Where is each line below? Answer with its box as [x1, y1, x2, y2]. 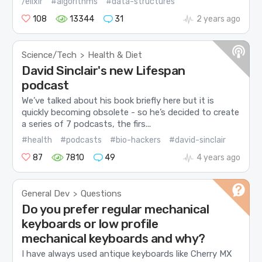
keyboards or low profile [22, 216, 158, 231]
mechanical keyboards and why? [22, 230, 205, 246]
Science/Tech [22, 49, 77, 60]
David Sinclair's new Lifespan [22, 63, 185, 78]
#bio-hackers [110, 135, 161, 145]
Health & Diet [88, 49, 143, 60]
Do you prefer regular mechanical [22, 201, 209, 216]
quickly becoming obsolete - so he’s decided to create [22, 107, 240, 118]
